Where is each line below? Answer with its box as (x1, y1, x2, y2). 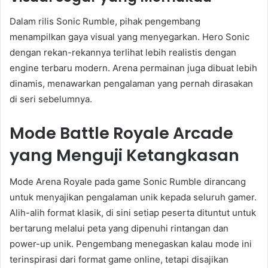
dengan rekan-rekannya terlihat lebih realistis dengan (10, 46, 236, 58)
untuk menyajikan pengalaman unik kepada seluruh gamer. (10, 191, 257, 203)
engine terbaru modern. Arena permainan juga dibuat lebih (10, 62, 257, 74)
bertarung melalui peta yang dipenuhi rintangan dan (10, 223, 229, 234)
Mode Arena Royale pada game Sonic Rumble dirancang (10, 176, 246, 188)
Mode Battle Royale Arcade (10, 121, 233, 144)
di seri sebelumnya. (10, 93, 92, 105)
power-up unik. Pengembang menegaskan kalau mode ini (10, 238, 252, 250)
